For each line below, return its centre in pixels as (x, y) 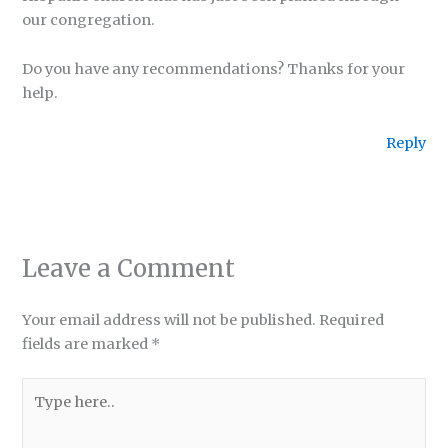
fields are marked (87, 344)
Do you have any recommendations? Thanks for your (214, 69)
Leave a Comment (129, 269)
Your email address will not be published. (169, 320)
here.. (42, 413)
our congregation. (89, 19)
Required (352, 320)
